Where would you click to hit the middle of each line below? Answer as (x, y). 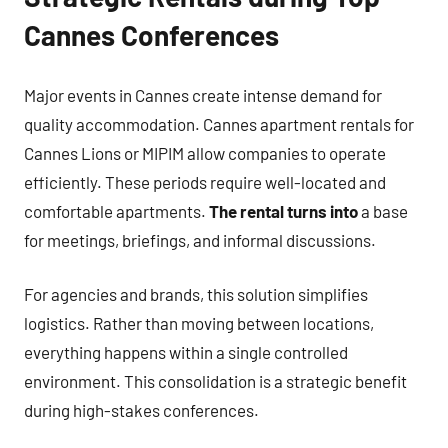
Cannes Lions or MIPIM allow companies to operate (205, 152)
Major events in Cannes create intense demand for (203, 94)
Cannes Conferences (151, 35)
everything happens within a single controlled (186, 352)
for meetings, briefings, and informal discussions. (200, 239)
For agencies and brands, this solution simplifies (196, 294)
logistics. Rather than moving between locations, (199, 323)
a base (383, 210)
